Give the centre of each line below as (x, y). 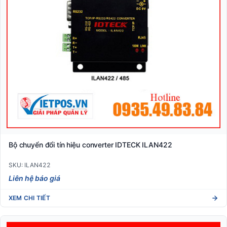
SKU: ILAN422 (30, 165)
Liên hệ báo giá (34, 178)
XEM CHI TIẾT (29, 198)
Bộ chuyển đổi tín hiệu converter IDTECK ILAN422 (90, 145)
